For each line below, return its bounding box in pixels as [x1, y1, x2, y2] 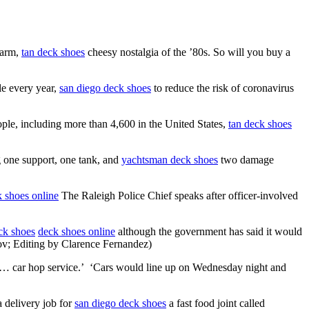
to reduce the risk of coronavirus [151, 81, 294, 94]
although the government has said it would [115, 225, 302, 237]
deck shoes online [38, 225, 115, 237]
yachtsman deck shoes [121, 153, 218, 166]
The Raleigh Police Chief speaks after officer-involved [59, 189, 298, 201]
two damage [218, 153, 274, 166]
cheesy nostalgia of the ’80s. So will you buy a [85, 46, 290, 58]
